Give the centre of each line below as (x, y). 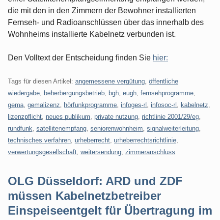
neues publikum (68, 116)
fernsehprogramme (167, 93)
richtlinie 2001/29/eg (170, 116)
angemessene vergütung (110, 81)
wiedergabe (24, 93)
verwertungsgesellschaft (42, 152)
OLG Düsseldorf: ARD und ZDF (95, 181)
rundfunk (20, 128)
